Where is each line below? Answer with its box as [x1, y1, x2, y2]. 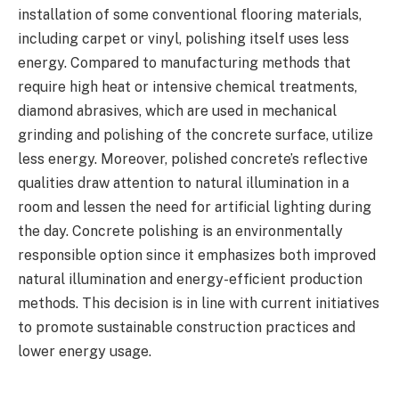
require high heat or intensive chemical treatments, [18, 77, 357, 95]
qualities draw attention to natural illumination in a [18, 174, 349, 191]
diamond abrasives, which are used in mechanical [18, 102, 337, 119]
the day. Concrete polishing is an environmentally [18, 222, 343, 240]
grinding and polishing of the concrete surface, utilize [18, 126, 373, 143]
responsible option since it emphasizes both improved [18, 246, 376, 264]
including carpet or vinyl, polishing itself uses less [18, 29, 349, 47]
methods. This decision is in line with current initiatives [18, 294, 379, 312]
